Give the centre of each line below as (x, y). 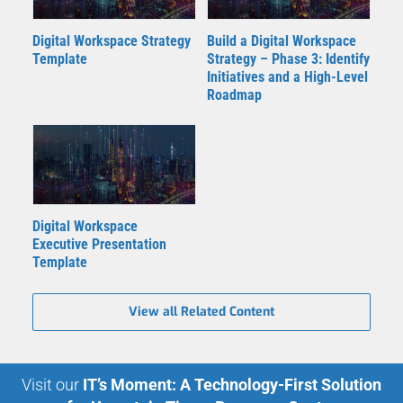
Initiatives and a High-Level (287, 76)
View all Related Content (201, 311)
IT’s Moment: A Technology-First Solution (232, 384)
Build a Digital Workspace (282, 40)
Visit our (50, 384)
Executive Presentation (99, 244)
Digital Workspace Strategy (112, 40)
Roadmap (234, 94)
